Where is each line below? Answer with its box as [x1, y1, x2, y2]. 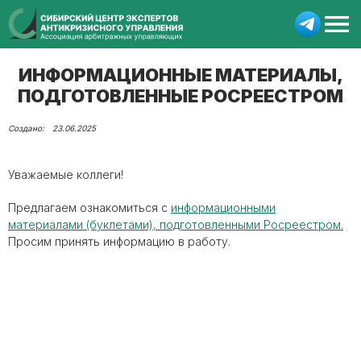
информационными [171, 201, 276, 214]
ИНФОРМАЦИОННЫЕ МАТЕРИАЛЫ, [18, 64, 343, 85]
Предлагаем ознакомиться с [8, 201, 171, 214]
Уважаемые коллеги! [8, 168, 123, 181]
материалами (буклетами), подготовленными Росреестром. [8, 218, 343, 231]
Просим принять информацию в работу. [8, 234, 230, 248]
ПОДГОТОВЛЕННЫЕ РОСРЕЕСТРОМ [18, 85, 343, 106]
